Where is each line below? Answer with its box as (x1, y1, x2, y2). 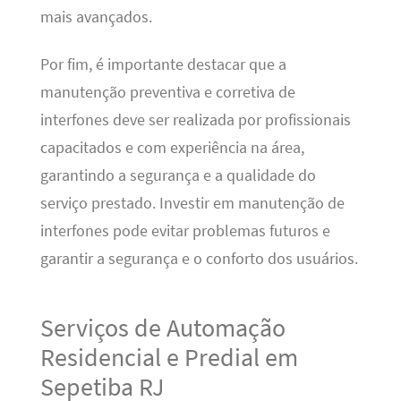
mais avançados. (39, 6, 152, 27)
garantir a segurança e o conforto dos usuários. (39, 248, 358, 269)
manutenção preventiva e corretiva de (39, 81, 295, 102)
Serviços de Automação (39, 311, 286, 344)
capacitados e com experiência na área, (39, 137, 304, 158)
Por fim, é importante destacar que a (39, 54, 286, 74)
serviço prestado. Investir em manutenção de (39, 192, 345, 213)
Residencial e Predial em (39, 340, 298, 373)
